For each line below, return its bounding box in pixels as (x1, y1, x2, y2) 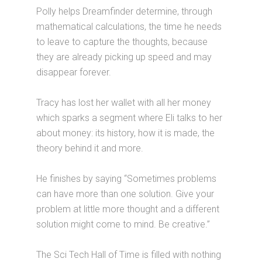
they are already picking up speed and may (36, 51, 212, 63)
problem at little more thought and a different (36, 203, 220, 215)
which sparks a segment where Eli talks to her (36, 112, 223, 123)
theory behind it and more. (36, 142, 144, 154)
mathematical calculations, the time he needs (36, 20, 222, 32)
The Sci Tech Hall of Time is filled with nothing (36, 249, 222, 260)
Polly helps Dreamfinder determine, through (36, 5, 213, 17)
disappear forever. (36, 66, 112, 78)
